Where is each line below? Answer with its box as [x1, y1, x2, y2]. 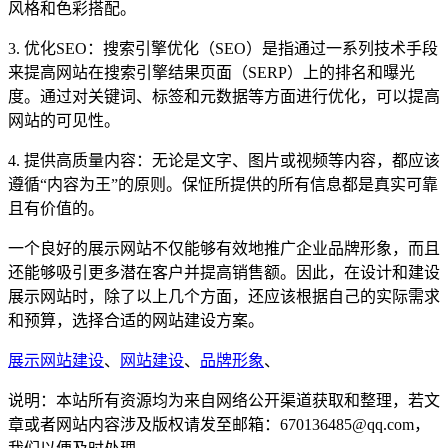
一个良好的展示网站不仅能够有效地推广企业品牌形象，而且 [8, 239, 440, 257]
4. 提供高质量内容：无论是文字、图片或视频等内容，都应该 [8, 151, 440, 169]
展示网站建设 [8, 351, 104, 369]
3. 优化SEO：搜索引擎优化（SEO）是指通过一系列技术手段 [8, 39, 438, 57]
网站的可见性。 [8, 111, 120, 129]
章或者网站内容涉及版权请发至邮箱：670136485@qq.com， [8, 415, 430, 433]
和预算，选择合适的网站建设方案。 [8, 311, 264, 329]
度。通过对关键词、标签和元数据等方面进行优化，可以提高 [8, 87, 440, 105]
